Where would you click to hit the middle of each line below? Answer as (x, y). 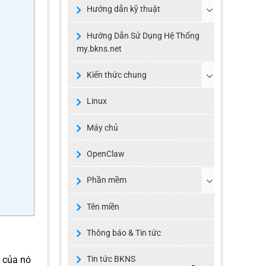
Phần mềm (106, 180)
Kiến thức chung (116, 75)
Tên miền (103, 206)
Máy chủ (102, 127)
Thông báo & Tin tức (123, 232)
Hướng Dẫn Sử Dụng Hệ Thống (143, 35)
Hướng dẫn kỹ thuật (123, 9)
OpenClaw (105, 153)
